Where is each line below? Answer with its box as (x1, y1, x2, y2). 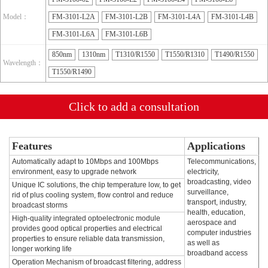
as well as (187, 239, 220, 247)
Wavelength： (3, 59, 43, 67)
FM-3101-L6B (105, 30, 148, 38)
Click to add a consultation (69, 100, 199, 113)
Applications (187, 140, 245, 152)
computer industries (187, 229, 251, 237)
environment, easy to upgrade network (12, 167, 136, 176)
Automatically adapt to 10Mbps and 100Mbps (12, 157, 159, 166)
